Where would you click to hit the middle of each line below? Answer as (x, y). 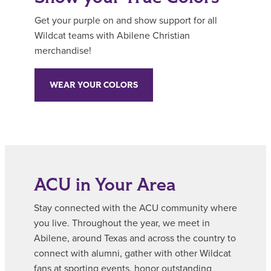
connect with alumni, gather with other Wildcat (132, 253)
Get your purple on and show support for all (126, 20)
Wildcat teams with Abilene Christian (112, 35)
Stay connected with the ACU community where (135, 208)
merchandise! (63, 51)
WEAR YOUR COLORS (94, 85)
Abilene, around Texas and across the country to (135, 238)
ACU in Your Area (105, 184)
